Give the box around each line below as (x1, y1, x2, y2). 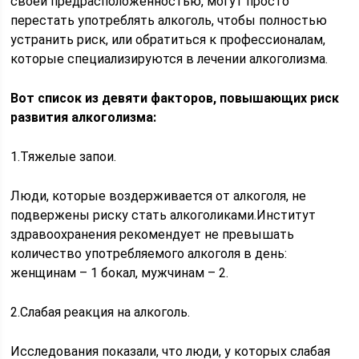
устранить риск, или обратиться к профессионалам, (10, 32, 326, 47)
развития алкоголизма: (10, 110, 157, 125)
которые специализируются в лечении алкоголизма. (10, 51, 329, 67)
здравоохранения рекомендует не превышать (10, 227, 295, 242)
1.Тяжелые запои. (10, 149, 117, 164)
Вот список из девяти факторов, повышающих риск (10, 91, 340, 106)
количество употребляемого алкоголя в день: (10, 246, 288, 261)
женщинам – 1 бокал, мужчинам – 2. (10, 265, 229, 280)
